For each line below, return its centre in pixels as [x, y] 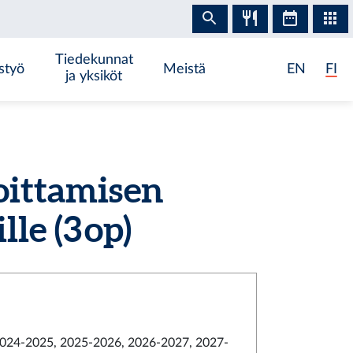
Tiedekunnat [94, 59]
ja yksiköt [94, 76]
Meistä [185, 69]
